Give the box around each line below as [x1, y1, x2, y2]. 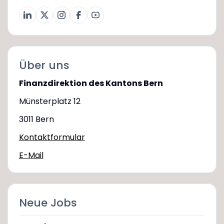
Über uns [18, 57, 69, 73]
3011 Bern [18, 113, 54, 125]
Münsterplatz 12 [18, 95, 80, 107]
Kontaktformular [18, 131, 85, 143]
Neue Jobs [18, 194, 77, 210]
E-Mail [18, 149, 43, 161]
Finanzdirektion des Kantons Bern [18, 77, 163, 89]
